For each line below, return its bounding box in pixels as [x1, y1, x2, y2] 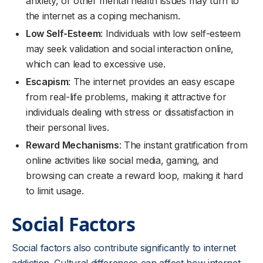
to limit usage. [26, 185, 84, 197]
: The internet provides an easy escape [68, 76, 235, 87]
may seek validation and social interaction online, [26, 43, 234, 55]
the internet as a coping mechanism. [26, 10, 180, 22]
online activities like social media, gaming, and [26, 154, 218, 166]
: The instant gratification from [119, 139, 248, 151]
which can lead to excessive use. [26, 58, 166, 70]
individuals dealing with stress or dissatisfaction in [26, 106, 234, 118]
